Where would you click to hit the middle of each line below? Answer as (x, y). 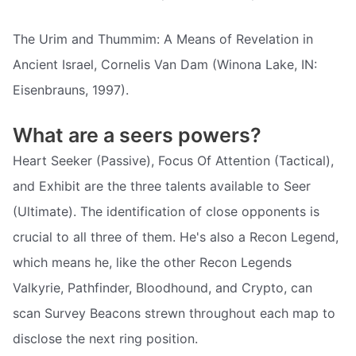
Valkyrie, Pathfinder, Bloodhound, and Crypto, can (163, 288)
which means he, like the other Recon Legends (152, 263)
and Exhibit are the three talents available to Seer (162, 186)
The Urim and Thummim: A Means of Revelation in (163, 39)
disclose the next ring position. (105, 339)
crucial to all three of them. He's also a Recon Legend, (176, 237)
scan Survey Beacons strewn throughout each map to (174, 313)
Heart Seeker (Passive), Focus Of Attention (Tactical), (173, 161)
